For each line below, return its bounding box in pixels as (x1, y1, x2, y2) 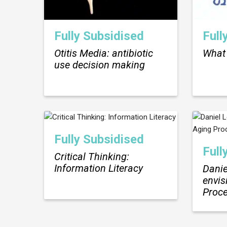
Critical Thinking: (54, 150, 129, 163)
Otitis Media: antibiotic (54, 47, 153, 59)
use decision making (54, 58, 145, 71)
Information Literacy (54, 162, 143, 174)
